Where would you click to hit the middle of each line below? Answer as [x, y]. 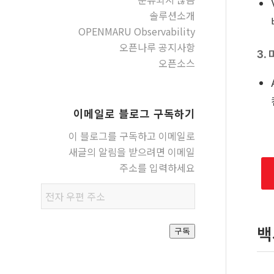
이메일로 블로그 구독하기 [134, 113]
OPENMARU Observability [136, 31]
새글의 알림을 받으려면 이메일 [131, 151]
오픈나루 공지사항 [157, 47]
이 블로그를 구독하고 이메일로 [131, 135]
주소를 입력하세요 [157, 167]
